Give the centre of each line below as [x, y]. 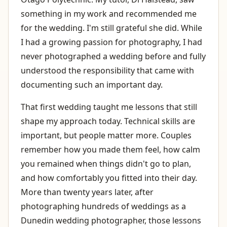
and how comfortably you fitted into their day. [109, 178]
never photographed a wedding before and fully [113, 56]
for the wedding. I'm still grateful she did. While [111, 28]
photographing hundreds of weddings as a [103, 206]
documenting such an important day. [92, 84]
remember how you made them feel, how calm [110, 149]
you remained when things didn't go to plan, [106, 163]
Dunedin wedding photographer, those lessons [111, 220]
